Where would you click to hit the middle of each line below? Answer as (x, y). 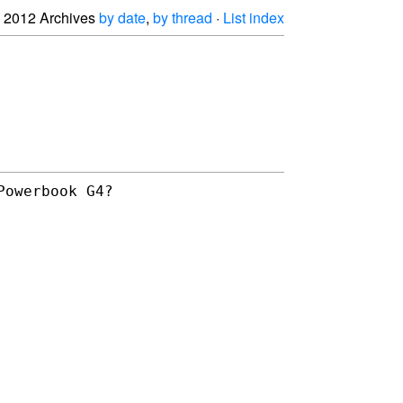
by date (122, 18)
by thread (183, 18)
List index (254, 18)
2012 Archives (51, 18)
